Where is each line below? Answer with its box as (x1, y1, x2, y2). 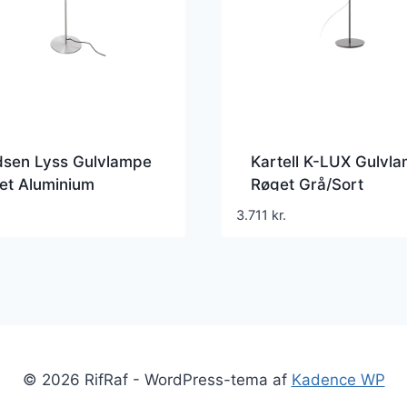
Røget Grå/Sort (251, 174, 363, 194)
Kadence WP (291, 371, 385, 390)
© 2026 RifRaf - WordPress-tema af (22, 371, 292, 390)
